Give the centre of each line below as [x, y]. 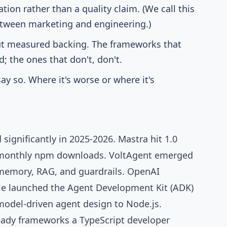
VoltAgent [130, 155]
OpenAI [143, 171]
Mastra [133, 139]
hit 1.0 [163, 139]
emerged [173, 155]
